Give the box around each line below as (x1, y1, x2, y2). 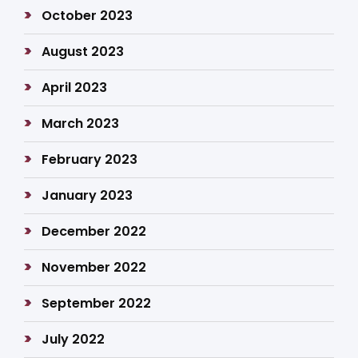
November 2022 (42, 258, 147, 276)
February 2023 (42, 150, 138, 169)
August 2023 (42, 42, 125, 61)
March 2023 (42, 114, 120, 133)
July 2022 (42, 330, 105, 348)
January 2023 (42, 186, 133, 205)
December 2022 (42, 222, 147, 241)
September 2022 (42, 294, 152, 312)
